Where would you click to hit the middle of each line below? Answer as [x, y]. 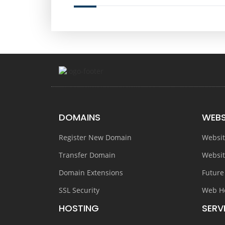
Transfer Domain [87, 155]
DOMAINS [80, 117]
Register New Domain [95, 137]
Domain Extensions [91, 173]
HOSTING [79, 208]
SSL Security [79, 190]
